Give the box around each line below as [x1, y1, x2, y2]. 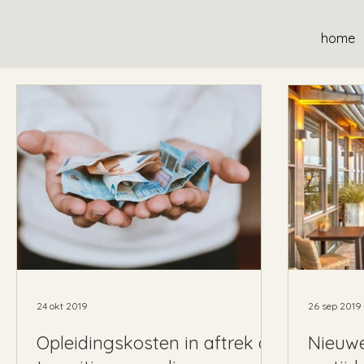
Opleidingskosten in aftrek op [37, 331, 279, 354]
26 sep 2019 [308, 300, 362, 313]
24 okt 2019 [37, 300, 88, 313]
